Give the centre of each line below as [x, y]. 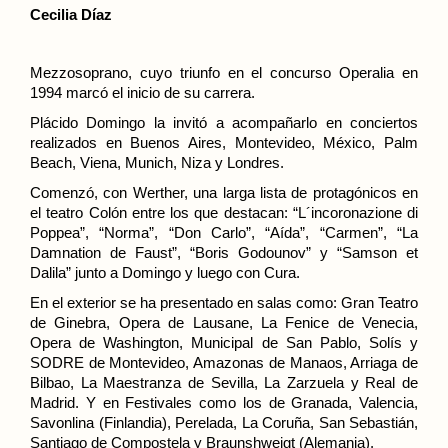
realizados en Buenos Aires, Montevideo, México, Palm [224, 142]
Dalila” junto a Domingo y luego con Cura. [165, 272]
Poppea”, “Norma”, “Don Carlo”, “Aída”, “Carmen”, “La [224, 232]
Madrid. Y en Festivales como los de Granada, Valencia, [224, 402]
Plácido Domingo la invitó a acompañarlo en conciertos [224, 122]
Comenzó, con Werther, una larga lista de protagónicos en [224, 192]
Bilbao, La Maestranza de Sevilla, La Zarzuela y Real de [224, 382]
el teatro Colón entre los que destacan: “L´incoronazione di [224, 212]
